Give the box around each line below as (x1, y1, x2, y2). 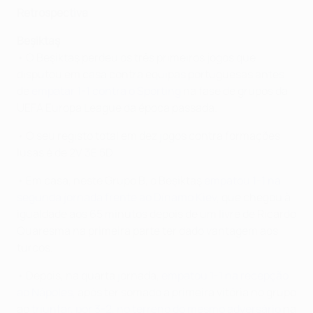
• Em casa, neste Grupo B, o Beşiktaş (17, 173, 204, 189)
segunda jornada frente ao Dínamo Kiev (17, 189, 217, 205)
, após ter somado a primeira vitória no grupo (73, 284, 296, 300)
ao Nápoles (17, 284, 73, 300)
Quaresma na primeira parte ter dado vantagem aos (17, 223, 278, 239)
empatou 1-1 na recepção (161, 268, 289, 284)
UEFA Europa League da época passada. (17, 100, 217, 116)
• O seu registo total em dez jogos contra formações (17, 128, 280, 144)
